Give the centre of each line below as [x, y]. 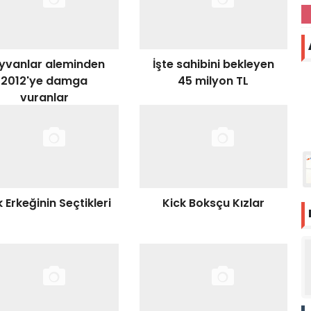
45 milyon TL [213, 81]
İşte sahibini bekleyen [213, 64]
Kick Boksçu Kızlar [213, 203]
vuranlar [44, 98]
